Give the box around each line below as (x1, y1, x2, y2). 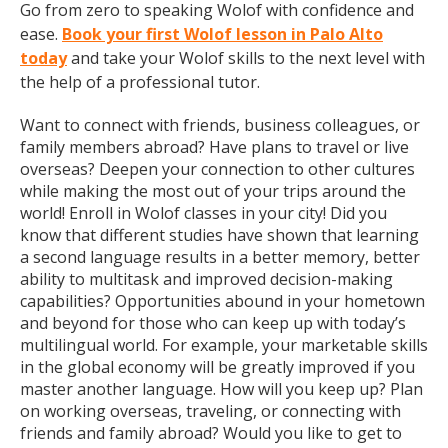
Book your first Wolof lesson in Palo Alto (62, 23, 383, 45)
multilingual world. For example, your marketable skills (20, 334, 428, 356)
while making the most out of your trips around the (20, 180, 406, 202)
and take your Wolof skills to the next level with (67, 47, 425, 69)
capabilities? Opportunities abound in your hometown (20, 290, 425, 312)
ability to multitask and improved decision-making (20, 268, 393, 290)
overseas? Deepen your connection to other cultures (20, 158, 415, 180)
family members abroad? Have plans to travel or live (20, 136, 409, 158)
